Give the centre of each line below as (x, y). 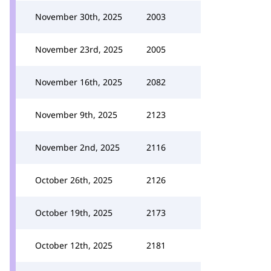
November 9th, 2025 (76, 115)
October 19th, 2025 (74, 213)
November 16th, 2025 (79, 82)
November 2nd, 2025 (77, 147)
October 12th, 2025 (74, 245)
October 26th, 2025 (74, 180)
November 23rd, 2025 (79, 49)
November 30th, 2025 (79, 17)
